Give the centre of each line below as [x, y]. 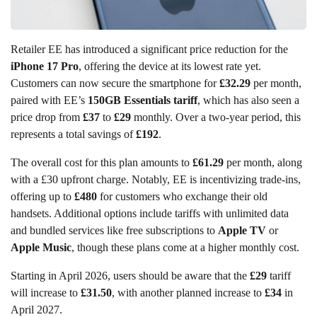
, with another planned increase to [188, 292]
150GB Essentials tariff [143, 100]
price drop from [47, 117]
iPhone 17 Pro [45, 66]
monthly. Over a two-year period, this [216, 117]
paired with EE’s [49, 100]
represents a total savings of [73, 134]
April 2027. [36, 309]
